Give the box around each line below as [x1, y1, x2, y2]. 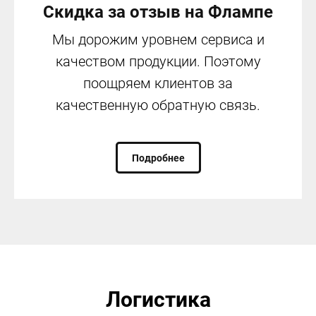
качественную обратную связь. [56, 97, 260, 114]
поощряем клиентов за [83, 75, 233, 92]
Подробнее [131, 152, 185, 164]
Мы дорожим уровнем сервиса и [51, 31, 265, 49]
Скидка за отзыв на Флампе [43, 2, 273, 23]
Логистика [105, 287, 211, 312]
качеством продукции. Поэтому [55, 53, 261, 71]
